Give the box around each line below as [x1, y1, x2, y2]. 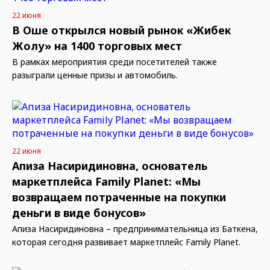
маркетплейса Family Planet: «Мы [12, 174, 201, 189]
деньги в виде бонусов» [12, 206, 146, 220]
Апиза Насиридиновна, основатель [12, 159, 207, 173]
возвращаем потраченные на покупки [12, 190, 226, 204]
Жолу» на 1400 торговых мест [12, 39, 182, 53]
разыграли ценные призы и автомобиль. [12, 69, 178, 81]
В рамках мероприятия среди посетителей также [12, 56, 217, 67]
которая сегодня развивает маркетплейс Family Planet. [12, 236, 240, 248]
